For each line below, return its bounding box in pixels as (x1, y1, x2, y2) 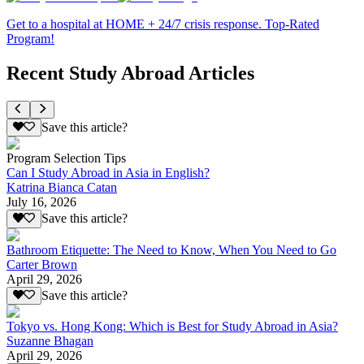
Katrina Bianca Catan (6, 180, 117, 195)
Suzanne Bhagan (6, 333, 93, 348)
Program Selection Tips (6, 151, 126, 166)
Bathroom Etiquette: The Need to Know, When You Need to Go (6, 242, 336, 257)
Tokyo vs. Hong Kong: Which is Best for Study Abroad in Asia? (6, 318, 338, 333)
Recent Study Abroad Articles (6, 62, 254, 84)
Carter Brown (6, 257, 77, 271)
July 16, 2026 (6, 195, 76, 210)
